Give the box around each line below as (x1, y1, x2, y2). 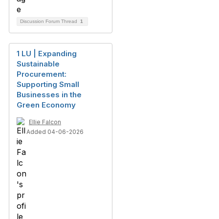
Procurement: (17, 69, 66, 79)
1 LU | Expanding (17, 49, 77, 59)
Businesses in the (17, 90, 82, 100)
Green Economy (17, 100, 76, 110)
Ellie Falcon (29, 118, 61, 126)
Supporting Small (17, 80, 79, 89)
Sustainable (17, 59, 60, 69)
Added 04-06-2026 (26, 128, 84, 136)
